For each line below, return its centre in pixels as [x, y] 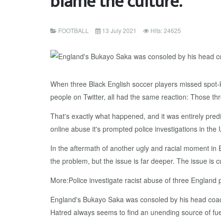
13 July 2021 [119, 30]
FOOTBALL [74, 30]
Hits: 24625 [166, 30]
